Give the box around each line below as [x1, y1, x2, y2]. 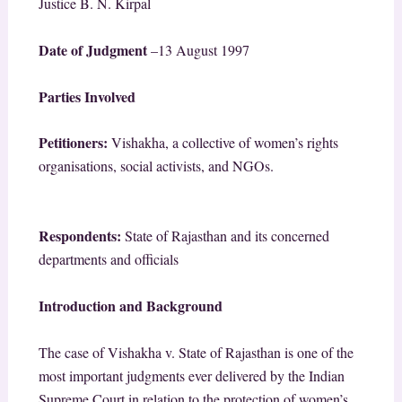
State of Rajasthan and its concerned [124, 226, 329, 246]
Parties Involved [38, 85, 135, 107]
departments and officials [38, 249, 179, 269]
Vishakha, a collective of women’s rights [110, 133, 338, 153]
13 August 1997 [157, 40, 249, 60]
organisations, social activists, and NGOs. [38, 156, 359, 176]
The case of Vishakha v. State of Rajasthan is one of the [38, 343, 354, 363]
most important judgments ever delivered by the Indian [38, 366, 345, 386]
